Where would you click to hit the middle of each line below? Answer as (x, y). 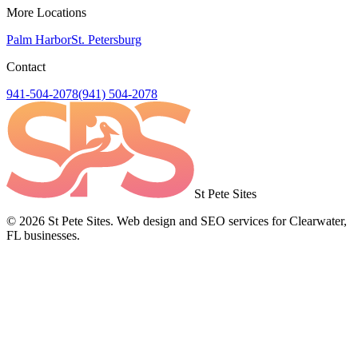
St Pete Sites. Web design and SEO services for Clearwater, (196, 221)
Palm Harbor (39, 40)
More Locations (46, 13)
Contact (26, 67)
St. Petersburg (106, 40)
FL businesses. (43, 236)
